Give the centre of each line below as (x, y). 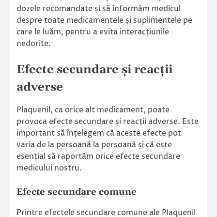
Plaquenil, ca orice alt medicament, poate (93, 110)
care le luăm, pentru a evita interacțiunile (93, 32)
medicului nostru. (49, 168)
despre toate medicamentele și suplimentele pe (104, 21)
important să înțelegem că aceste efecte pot (99, 133)
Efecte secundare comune (77, 192)
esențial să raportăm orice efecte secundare (98, 156)
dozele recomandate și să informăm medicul (99, 9)
